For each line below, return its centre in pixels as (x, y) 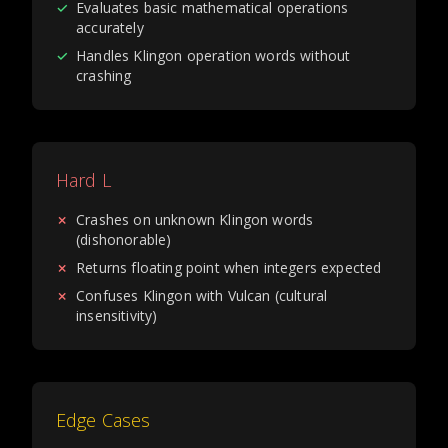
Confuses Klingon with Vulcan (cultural (202, 295)
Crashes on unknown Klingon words (195, 219)
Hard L (83, 180)
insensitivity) (117, 315)
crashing (104, 75)
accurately (110, 27)
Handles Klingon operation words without (213, 55)
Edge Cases (103, 420)
